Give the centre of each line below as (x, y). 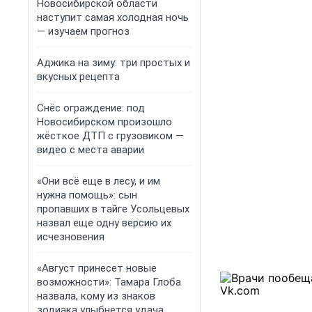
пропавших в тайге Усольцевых (113, 209)
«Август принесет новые (97, 268)
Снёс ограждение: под (91, 108)
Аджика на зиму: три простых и (114, 63)
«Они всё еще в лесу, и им (99, 181)
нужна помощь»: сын (87, 195)
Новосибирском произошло (104, 122)
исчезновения (71, 237)
